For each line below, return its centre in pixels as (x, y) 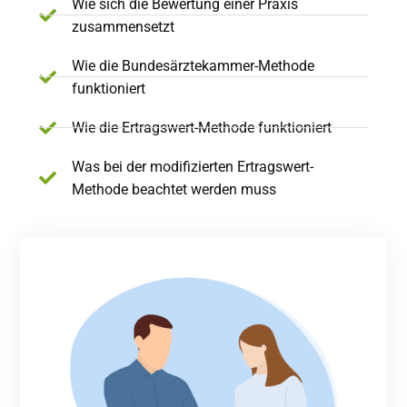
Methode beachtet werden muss (174, 189)
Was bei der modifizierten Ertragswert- (193, 166)
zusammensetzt (124, 26)
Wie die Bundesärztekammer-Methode (194, 65)
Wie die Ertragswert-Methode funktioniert (202, 127)
